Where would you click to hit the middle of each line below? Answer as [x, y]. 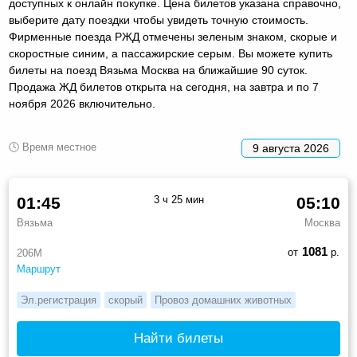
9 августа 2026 [290, 148]
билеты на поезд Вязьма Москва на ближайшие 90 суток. [159, 70]
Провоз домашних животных [224, 300]
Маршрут [39, 269]
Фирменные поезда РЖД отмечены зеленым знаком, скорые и [173, 36]
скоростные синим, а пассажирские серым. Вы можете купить [171, 53]
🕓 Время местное [53, 147]
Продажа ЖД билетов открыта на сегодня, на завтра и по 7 [164, 86]
